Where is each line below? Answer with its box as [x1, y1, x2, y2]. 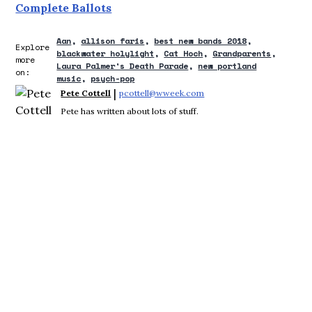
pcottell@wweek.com [119, 88, 205, 99]
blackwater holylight [56, 47, 155, 60]
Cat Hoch [164, 47, 203, 60]
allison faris [81, 35, 145, 47]
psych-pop [91, 72, 135, 85]
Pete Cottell [61, 88, 111, 99]
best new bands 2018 [154, 35, 247, 47]
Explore [15, 41, 50, 54]
